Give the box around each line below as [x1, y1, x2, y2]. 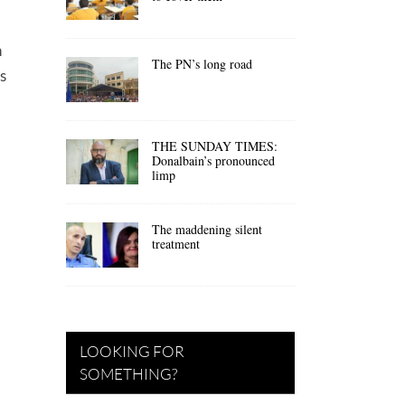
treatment [152, 234, 200, 252]
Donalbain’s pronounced [152, 151, 275, 169]
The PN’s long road [152, 54, 252, 72]
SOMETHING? [80, 363, 177, 383]
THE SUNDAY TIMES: [152, 137, 278, 155]
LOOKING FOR [80, 341, 184, 361]
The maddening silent [152, 220, 262, 238]
